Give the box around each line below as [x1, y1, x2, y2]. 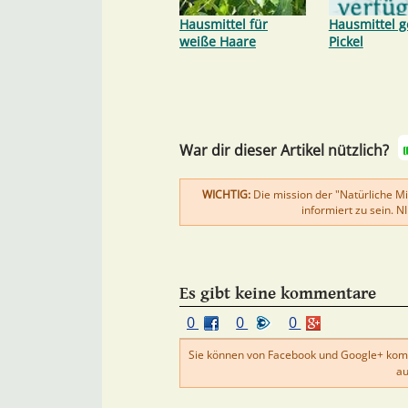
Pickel [328, 32, 363, 50]
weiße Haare [179, 32, 256, 50]
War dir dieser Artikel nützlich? [179, 139, 389, 160]
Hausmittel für [179, 15, 268, 33]
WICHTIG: [202, 186, 250, 202]
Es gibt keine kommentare [179, 282, 376, 303]
